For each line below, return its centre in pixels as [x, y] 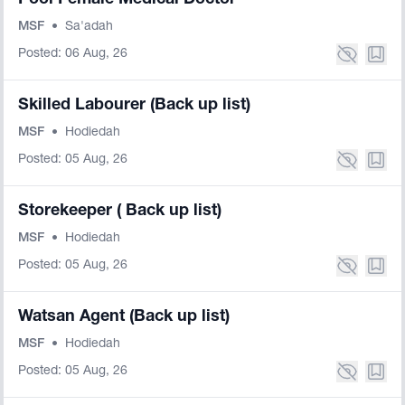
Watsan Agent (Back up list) [124, 317]
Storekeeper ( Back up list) [120, 212]
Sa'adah [89, 27]
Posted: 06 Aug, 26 [73, 54]
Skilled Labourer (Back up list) [134, 106]
